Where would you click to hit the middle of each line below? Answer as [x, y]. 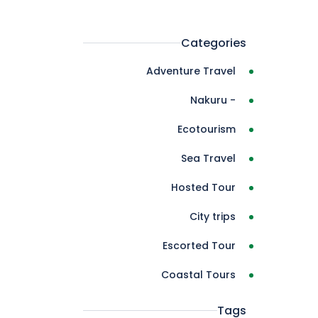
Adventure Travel [191, 71]
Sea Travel [208, 158]
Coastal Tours [198, 275]
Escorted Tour [199, 246]
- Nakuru [231, 100]
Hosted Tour [203, 187]
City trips [213, 216]
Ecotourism [207, 129]
